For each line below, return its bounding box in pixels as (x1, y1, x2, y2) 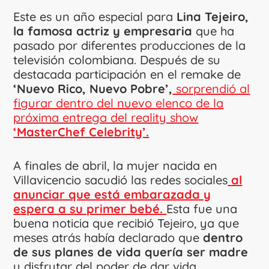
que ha (192, 23, 235, 38)
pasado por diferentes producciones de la (13, 37, 246, 53)
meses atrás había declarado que (13, 229, 204, 245)
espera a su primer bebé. (13, 201, 163, 216)
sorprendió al (172, 80, 250, 96)
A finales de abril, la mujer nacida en (13, 157, 218, 173)
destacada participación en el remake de (13, 66, 241, 82)
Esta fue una (166, 201, 238, 216)
